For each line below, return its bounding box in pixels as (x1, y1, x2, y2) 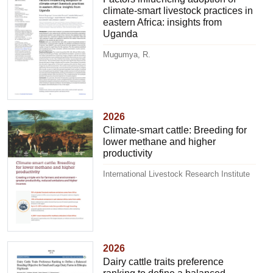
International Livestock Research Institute (103, 169, 250, 179)
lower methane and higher (103, 136, 216, 147)
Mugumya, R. (103, 49, 151, 59)
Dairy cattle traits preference (103, 256, 224, 267)
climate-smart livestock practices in (103, 5, 253, 16)
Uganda (103, 28, 138, 39)
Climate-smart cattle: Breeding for (103, 125, 247, 136)
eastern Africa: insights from (103, 16, 222, 27)
